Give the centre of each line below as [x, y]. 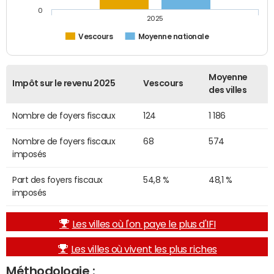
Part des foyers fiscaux [57, 180]
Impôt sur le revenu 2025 [64, 83]
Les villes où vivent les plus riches [144, 249]
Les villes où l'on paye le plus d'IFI [144, 224]
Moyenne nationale [173, 37]
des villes [228, 90]
